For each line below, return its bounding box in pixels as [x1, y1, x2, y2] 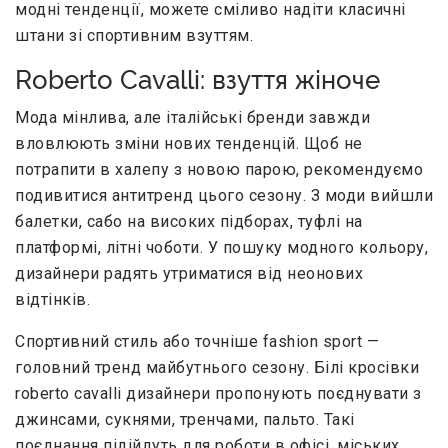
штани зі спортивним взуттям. [15, 26, 253, 46]
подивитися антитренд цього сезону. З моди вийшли [15, 186, 433, 206]
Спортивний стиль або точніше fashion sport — [15, 332, 379, 352]
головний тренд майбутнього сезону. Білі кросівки [15, 358, 419, 378]
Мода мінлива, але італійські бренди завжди [15, 108, 370, 128]
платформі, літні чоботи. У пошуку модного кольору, [15, 238, 428, 258]
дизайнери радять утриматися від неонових [15, 264, 363, 284]
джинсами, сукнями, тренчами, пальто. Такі [15, 410, 355, 430]
